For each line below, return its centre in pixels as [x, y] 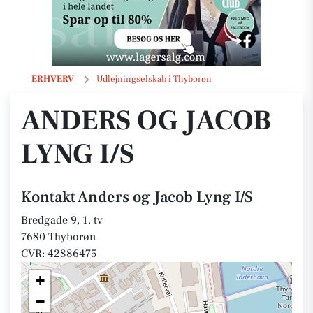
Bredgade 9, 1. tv [62, 220]
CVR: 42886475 [59, 254]
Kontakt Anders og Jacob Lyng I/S [137, 197]
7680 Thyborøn [58, 237]
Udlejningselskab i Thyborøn [154, 79]
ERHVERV [53, 79]
